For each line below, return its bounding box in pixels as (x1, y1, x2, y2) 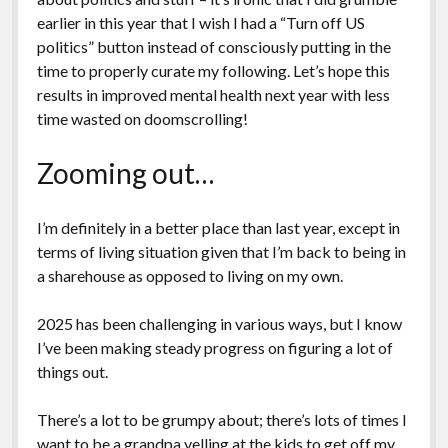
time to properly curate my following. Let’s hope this (36, 60, 390, 80)
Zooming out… (36, 155, 214, 190)
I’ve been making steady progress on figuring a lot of (36, 337, 393, 357)
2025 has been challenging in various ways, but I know (36, 313, 402, 333)
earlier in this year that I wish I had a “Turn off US (36, 12, 365, 32)
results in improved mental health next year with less (36, 84, 390, 104)
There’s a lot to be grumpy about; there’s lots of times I (36, 409, 407, 429)
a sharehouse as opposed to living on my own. (36, 265, 343, 285)
